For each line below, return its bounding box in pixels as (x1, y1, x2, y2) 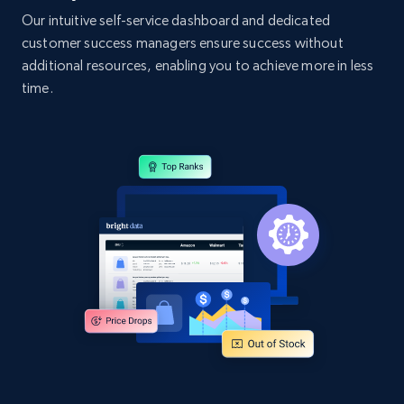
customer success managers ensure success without (22, 34, 344, 51)
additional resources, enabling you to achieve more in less (22, 57, 374, 74)
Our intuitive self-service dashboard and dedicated (22, 12, 331, 29)
